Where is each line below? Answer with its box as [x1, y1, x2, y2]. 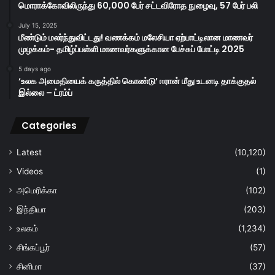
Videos [17, 166, 43, 176]
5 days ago [18, 64, 51, 72]
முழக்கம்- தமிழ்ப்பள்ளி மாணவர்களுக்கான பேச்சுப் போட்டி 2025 [18, 42, 244, 55]
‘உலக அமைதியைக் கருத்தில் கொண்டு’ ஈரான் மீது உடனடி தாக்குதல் [18, 74, 256, 87]
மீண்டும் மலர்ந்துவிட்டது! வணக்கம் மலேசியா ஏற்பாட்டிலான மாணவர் [18, 31, 253, 44]
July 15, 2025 [18, 21, 57, 29]
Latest [17, 147, 42, 157]
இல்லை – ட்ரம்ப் [18, 86, 72, 99]
